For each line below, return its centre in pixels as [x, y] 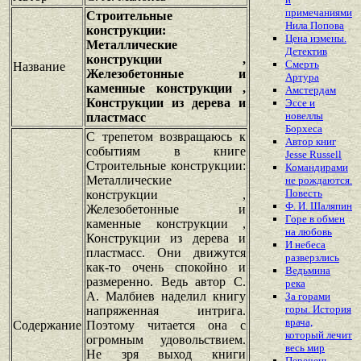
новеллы [304, 116]
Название [39, 66]
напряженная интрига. [166, 310]
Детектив [306, 52]
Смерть [302, 64]
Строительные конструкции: [166, 165]
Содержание [47, 325]
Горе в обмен [315, 219]
